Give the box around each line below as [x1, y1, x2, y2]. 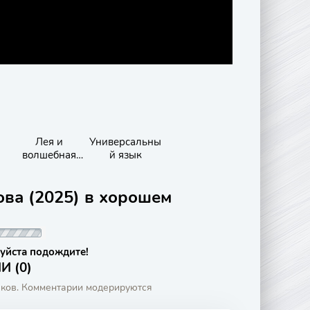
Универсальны [89, 135, 161, 149]
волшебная [22, 148, 76, 162]
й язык [109, 148, 142, 162]
